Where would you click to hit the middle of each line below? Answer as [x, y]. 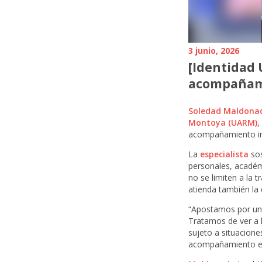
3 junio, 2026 [214, 51]
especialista [224, 154]
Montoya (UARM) [223, 123]
